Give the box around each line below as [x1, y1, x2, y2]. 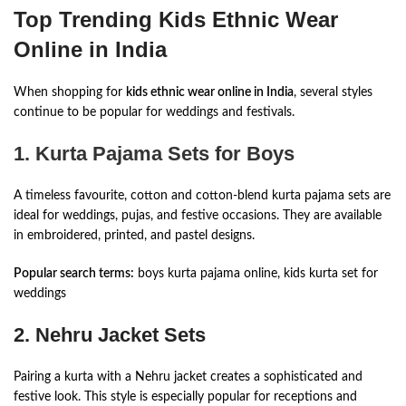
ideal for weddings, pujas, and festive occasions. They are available [14, 208, 382, 222]
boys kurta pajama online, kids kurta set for [134, 266, 378, 280]
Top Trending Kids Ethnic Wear [14, 6, 338, 32]
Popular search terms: [14, 266, 134, 280]
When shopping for [14, 85, 126, 99]
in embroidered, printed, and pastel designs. [14, 228, 255, 242]
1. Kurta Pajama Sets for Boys [14, 141, 295, 165]
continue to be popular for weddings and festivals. [14, 105, 295, 119]
